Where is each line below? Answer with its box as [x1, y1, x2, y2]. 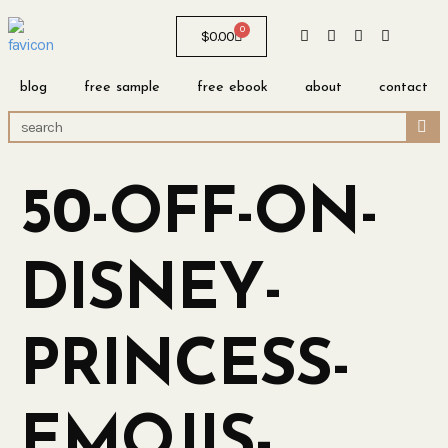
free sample [84, 80, 161, 95]
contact [378, 80, 428, 95]
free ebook [196, 80, 268, 95]
